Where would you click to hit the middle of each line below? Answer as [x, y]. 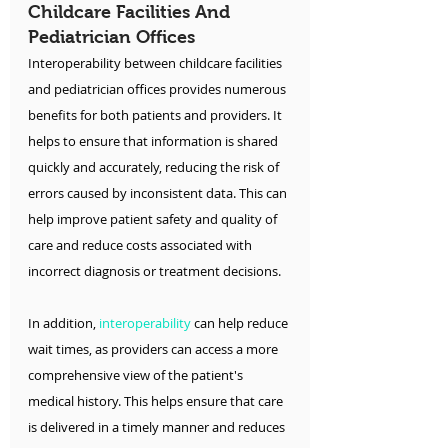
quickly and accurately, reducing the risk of [155, 167]
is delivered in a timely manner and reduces [158, 427]
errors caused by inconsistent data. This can [159, 193]
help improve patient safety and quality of [154, 219]
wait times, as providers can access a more [154, 349]
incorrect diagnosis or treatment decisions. [154, 271]
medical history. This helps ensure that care [157, 401]
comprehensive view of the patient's [137, 375]
